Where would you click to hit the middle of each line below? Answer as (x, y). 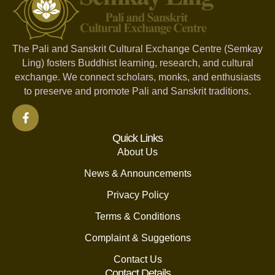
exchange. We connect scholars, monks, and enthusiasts (137, 77)
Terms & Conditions (137, 216)
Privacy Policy (137, 195)
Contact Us (137, 259)
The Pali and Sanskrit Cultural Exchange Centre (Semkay (137, 49)
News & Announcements (137, 173)
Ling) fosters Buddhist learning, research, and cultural (137, 63)
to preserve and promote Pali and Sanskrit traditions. (137, 91)
